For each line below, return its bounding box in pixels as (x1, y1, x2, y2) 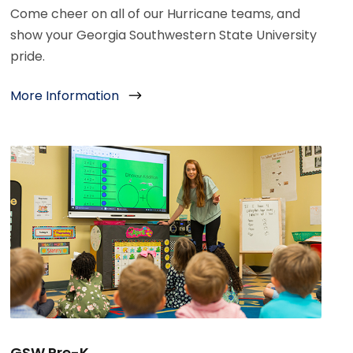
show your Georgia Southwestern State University (10, 25, 318, 44)
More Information (10, 87, 120, 106)
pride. (10, 46, 46, 65)
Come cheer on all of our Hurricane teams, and (10, 4, 301, 23)
